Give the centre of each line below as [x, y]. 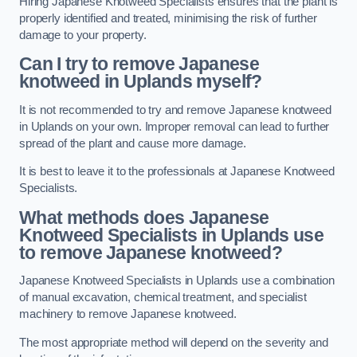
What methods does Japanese [144, 217]
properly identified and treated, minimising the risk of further [168, 18]
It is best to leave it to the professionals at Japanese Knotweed [177, 172]
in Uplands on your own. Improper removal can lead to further [175, 126]
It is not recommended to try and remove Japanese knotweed [175, 110]
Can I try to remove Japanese [139, 64]
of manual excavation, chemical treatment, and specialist [163, 298]
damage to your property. [83, 35]
